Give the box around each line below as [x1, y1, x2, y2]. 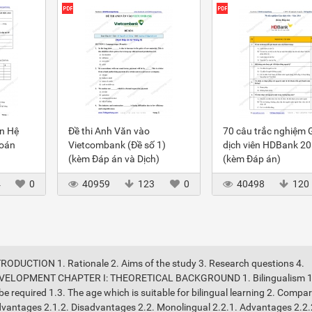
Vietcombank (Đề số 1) [68, 139, 166, 150]
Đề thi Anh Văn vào [68, 125, 150, 136]
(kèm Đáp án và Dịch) [68, 153, 159, 164]
